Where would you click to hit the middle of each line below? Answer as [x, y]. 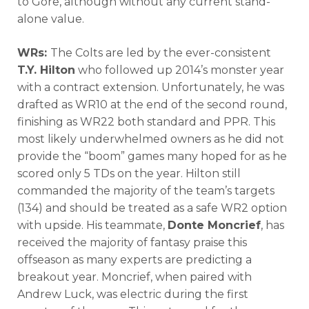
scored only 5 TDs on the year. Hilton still [129, 173]
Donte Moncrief [214, 225]
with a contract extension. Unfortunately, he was [151, 87]
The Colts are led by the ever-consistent [161, 52]
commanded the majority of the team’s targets [146, 190]
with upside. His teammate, [92, 225]
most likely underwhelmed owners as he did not [151, 139]
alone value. [51, 19]
